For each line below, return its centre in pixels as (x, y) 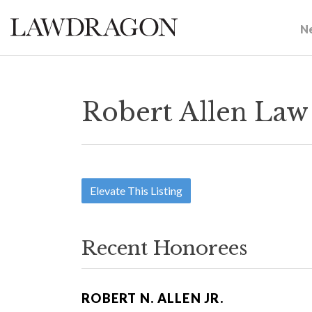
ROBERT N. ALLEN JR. (153, 298)
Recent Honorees (164, 248)
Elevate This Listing (136, 190)
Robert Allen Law (195, 112)
